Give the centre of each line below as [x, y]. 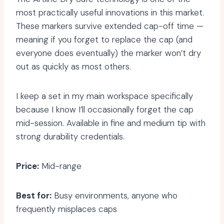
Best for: [34, 196]
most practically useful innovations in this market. [110, 13]
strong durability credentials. [70, 137]
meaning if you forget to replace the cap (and [104, 40]
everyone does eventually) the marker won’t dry [108, 53]
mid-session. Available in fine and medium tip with [111, 123]
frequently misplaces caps [66, 209]
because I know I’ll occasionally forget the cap [105, 110]
